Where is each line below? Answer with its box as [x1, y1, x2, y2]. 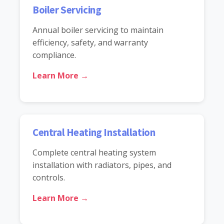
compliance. [32, 49, 76, 60]
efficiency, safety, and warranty [32, 36, 148, 48]
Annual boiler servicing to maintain [32, 24, 163, 35]
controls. [32, 171, 65, 183]
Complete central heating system [32, 146, 156, 158]
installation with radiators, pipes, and [32, 159, 171, 170]
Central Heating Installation [32, 125, 155, 139]
